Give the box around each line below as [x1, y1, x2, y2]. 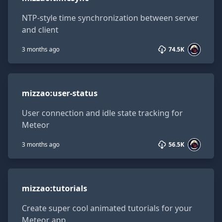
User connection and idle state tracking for [22, 108, 183, 118]
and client [22, 24, 58, 35]
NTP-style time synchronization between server [22, 12, 199, 23]
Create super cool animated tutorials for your [22, 203, 192, 214]
